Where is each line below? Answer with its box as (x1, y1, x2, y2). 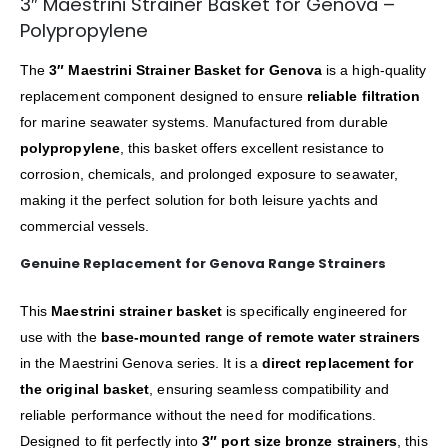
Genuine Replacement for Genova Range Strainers (20, 254, 386, 274)
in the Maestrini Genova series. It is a (20, 355, 262, 372)
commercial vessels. (20, 218, 150, 235)
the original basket (20, 381, 150, 398)
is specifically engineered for (222, 303, 408, 320)
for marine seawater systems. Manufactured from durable (20, 114, 388, 131)
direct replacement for (261, 355, 414, 372)
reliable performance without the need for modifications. (20, 407, 376, 424)
